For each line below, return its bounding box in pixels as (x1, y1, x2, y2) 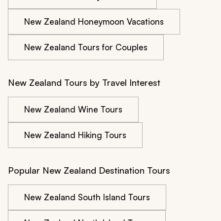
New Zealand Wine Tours (24, 104, 122, 115)
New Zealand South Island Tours (24, 192, 150, 203)
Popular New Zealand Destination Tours (8, 165, 170, 176)
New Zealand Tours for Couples (24, 42, 147, 53)
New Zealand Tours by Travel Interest (8, 77, 160, 88)
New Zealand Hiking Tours (24, 130, 126, 141)
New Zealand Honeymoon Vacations (24, 16, 164, 27)
